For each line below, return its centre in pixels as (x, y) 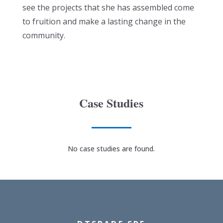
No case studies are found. (111, 148)
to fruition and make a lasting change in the (104, 21)
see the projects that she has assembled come (108, 7)
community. (44, 35)
